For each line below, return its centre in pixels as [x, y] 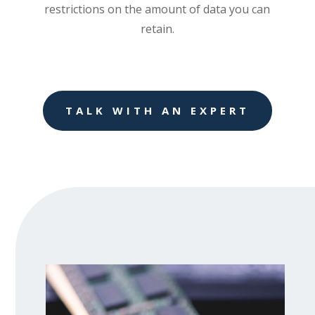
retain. [157, 29]
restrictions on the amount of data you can [157, 9]
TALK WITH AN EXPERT [157, 110]
